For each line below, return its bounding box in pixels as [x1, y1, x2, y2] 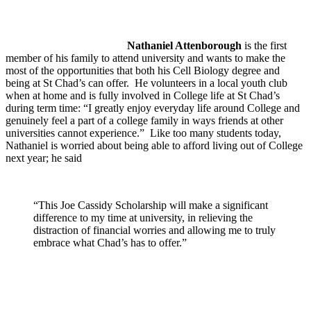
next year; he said [6, 151, 82, 164]
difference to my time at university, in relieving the [33, 211, 253, 224]
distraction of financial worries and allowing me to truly [33, 224, 276, 236]
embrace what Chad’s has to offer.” [33, 236, 187, 249]
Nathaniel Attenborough [127, 39, 242, 51]
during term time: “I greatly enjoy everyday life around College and [6, 101, 300, 114]
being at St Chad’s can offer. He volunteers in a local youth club [6, 76, 287, 89]
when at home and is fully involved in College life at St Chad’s [6, 89, 280, 101]
